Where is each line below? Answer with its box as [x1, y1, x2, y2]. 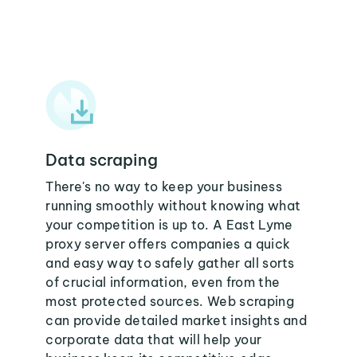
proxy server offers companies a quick [45, 236, 291, 252]
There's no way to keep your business [45, 178, 282, 194]
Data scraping [45, 150, 159, 170]
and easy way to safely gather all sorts [45, 255, 295, 271]
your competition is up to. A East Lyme [45, 217, 293, 233]
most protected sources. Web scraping [45, 293, 294, 309]
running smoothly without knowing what [45, 198, 301, 214]
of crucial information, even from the [45, 274, 280, 290]
